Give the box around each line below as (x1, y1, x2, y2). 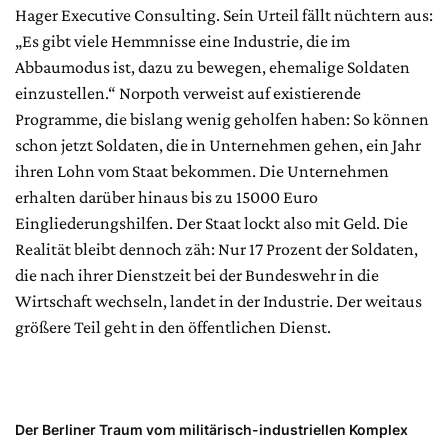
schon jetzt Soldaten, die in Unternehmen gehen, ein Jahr (15, 134, 421, 155)
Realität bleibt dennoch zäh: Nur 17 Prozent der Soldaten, (15, 238, 418, 259)
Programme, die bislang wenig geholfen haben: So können (15, 108, 429, 129)
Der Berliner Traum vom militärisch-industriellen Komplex (15, 420, 408, 438)
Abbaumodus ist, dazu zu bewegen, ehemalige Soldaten (15, 56, 410, 77)
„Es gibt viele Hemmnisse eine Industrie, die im (15, 30, 350, 51)
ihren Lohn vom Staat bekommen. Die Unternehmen (15, 160, 389, 181)
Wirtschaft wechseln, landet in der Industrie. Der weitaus (15, 290, 422, 311)
